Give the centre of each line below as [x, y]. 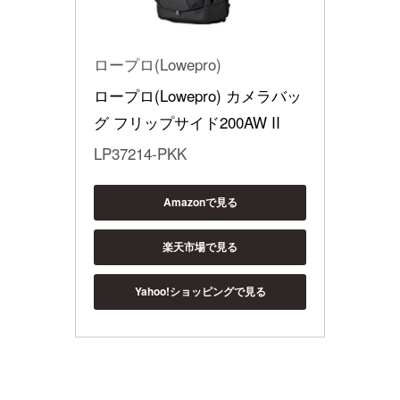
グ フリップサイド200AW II [187, 121]
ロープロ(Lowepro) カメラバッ [198, 95]
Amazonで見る [200, 202]
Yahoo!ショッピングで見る [200, 292]
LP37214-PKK [140, 153]
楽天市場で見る [200, 247]
